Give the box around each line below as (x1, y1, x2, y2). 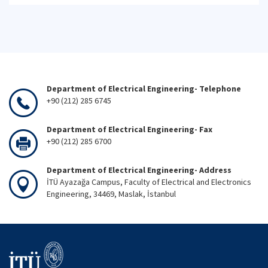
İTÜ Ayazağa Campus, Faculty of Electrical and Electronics (47, 176, 251, 187)
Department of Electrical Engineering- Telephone (47, 83, 241, 94)
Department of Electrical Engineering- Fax (47, 124, 212, 135)
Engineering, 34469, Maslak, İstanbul (47, 188, 176, 199)
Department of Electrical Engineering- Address (47, 165, 233, 175)
